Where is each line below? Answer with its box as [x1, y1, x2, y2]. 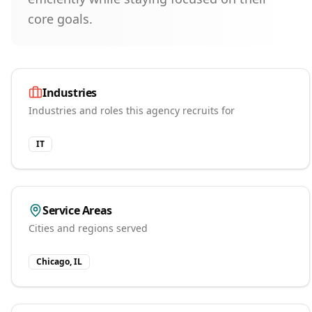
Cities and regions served [29, 221, 148, 235]
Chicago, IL [36, 256, 82, 267]
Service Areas [42, 203, 112, 218]
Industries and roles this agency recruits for [29, 104, 235, 117]
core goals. [28, 10, 93, 27]
